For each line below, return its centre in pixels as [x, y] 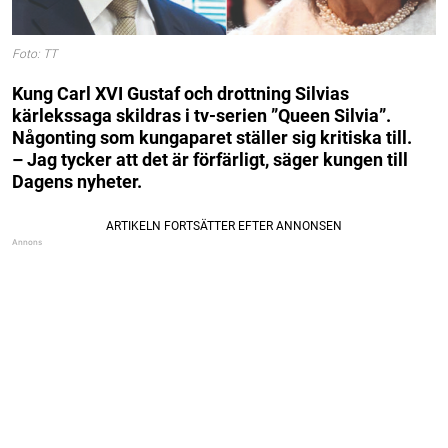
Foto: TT [34, 54]
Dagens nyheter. [77, 181]
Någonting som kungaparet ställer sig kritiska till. [212, 137]
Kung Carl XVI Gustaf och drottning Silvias [180, 93]
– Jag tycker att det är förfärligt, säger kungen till [210, 159]
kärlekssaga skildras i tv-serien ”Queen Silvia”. [201, 115]
